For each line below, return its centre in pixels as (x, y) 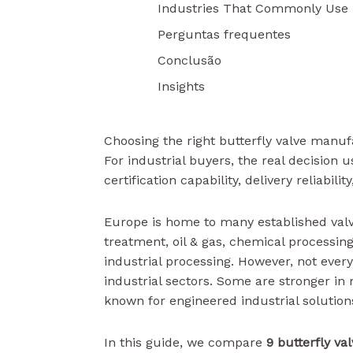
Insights (181, 86)
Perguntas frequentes (224, 34)
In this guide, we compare (185, 342)
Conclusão (190, 60)
